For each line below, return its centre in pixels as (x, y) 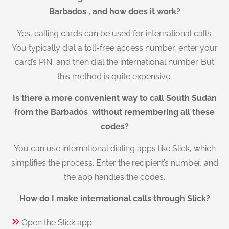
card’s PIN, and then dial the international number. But (114, 62)
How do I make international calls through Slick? (114, 198)
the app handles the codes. (114, 177)
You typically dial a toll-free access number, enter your (114, 48)
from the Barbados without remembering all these (114, 112)
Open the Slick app (57, 223)
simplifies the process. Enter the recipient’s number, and (114, 163)
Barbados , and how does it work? (114, 12)
